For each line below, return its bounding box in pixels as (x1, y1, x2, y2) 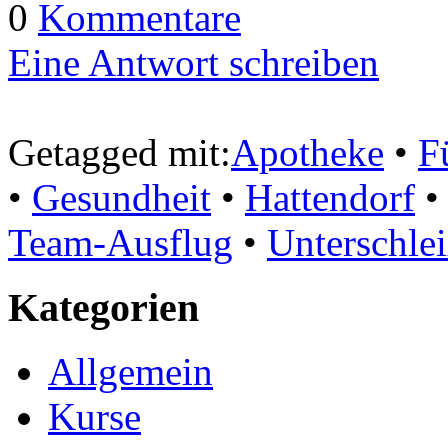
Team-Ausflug (8, 220, 233, 264)
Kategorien (8, 284, 209, 330)
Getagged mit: (8, 130, 231, 174)
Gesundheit (32, 175, 211, 219)
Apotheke (231, 130, 384, 174)
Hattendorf (245, 175, 415, 219)
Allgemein (48, 350, 213, 394)
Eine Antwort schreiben (8, 40, 379, 84)
